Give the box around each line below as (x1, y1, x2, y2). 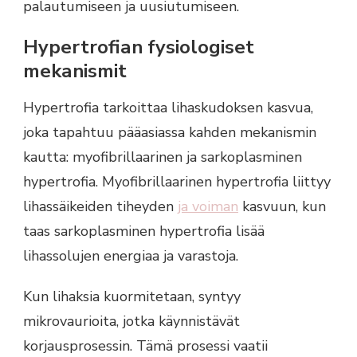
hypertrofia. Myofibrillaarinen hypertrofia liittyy (23, 172, 331, 192)
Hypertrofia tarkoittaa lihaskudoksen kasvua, (23, 98, 313, 118)
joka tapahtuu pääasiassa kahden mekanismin (23, 123, 316, 143)
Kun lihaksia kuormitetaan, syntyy (23, 287, 241, 307)
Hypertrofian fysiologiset (23, 34, 254, 61)
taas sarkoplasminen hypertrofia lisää (23, 222, 265, 241)
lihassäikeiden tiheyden (23, 197, 178, 217)
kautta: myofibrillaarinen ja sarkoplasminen (23, 147, 302, 167)
